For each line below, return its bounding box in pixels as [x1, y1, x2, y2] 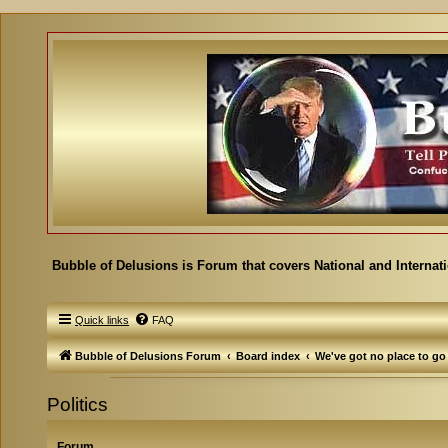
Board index [236, 350, 300, 362]
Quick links [75, 314, 129, 326]
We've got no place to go [315, 350, 446, 362]
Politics [47, 394, 108, 415]
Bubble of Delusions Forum [75, 350, 221, 362]
